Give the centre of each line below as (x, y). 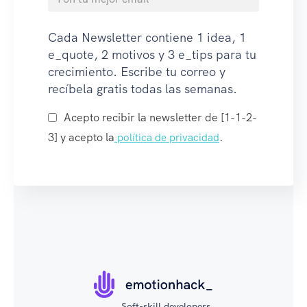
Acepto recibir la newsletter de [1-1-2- (160, 118)
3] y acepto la (81, 138)
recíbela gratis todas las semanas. (143, 89)
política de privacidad (167, 138)
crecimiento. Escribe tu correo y (137, 72)
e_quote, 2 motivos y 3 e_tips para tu (152, 55)
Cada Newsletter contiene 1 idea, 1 (147, 38)
